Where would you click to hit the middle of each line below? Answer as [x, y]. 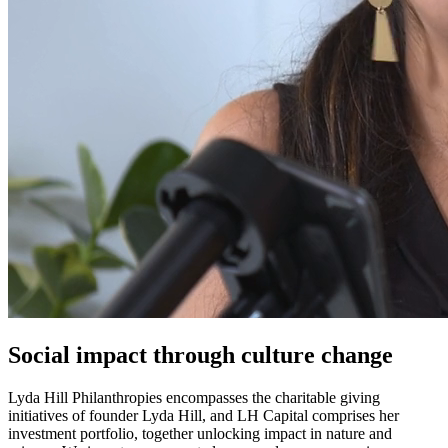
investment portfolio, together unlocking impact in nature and [200, 433]
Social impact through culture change [200, 354]
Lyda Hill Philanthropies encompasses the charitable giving [194, 397]
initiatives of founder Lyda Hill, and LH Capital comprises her [203, 415]
